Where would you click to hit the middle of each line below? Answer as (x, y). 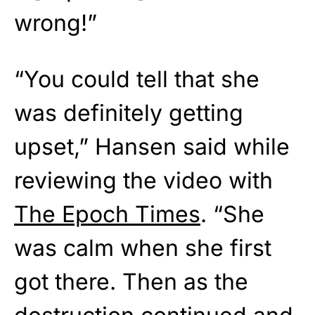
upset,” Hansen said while (152, 146)
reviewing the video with (143, 180)
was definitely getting (129, 112)
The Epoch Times (107, 214)
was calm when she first (143, 247)
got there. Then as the (131, 281)
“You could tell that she (137, 79)
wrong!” (56, 22)
